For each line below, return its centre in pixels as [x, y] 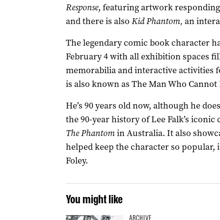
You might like [94, 199]
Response [82, 7]
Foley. [77, 161]
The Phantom [90, 133]
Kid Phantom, [157, 21]
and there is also [98, 21]
